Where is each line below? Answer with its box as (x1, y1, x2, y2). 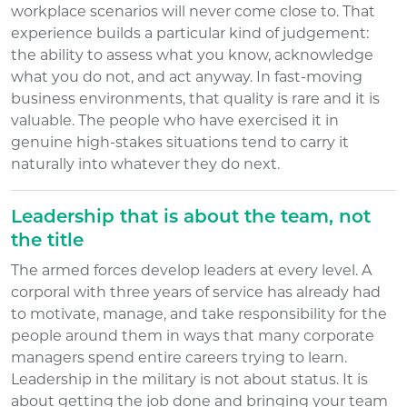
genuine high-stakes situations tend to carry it (11, 133, 349, 151)
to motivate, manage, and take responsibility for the (11, 304, 387, 323)
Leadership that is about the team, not (11, 208, 371, 227)
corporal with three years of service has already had (11, 283, 381, 301)
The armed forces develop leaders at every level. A (11, 261, 372, 279)
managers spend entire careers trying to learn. (11, 348, 347, 366)
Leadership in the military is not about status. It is (11, 370, 368, 388)
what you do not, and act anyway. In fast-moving (11, 67, 362, 85)
